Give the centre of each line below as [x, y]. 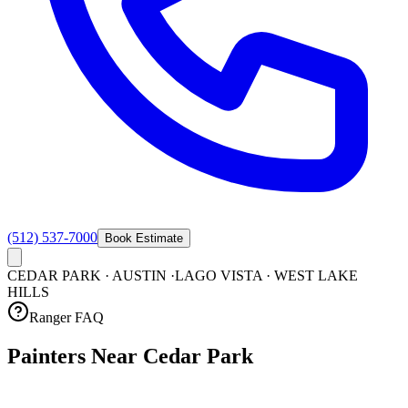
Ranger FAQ [66, 317]
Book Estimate [144, 238]
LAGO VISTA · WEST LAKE [266, 275]
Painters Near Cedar [104, 356]
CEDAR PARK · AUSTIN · [91, 275]
